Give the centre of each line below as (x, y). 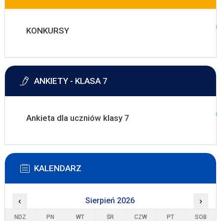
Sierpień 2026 (110, 201)
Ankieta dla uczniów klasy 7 (77, 118)
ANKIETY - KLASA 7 (71, 81)
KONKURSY (47, 31)
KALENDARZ (57, 168)
